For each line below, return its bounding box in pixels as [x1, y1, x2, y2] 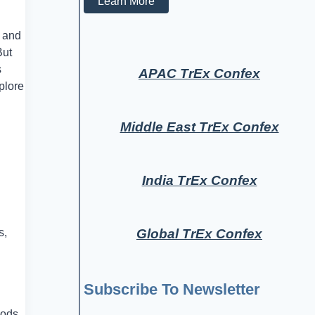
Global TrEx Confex [136, 226, 262, 241]
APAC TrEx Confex [139, 65, 260, 81]
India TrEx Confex [141, 172, 257, 188]
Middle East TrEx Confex [120, 119, 279, 134]
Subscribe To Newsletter [84, 280, 260, 298]
